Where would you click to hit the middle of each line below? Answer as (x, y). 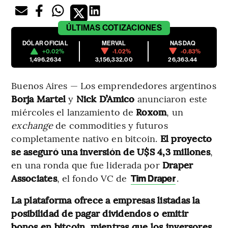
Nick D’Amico (105, 98)
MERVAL (114, 43)
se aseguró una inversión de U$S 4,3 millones (111, 151)
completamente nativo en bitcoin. (86, 138)
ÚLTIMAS (83, 27)
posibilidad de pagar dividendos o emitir (100, 213)
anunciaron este (171, 98)
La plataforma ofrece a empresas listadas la (106, 199)
